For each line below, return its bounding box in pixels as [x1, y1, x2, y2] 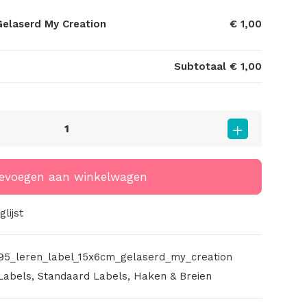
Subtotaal [174, 60, 230, 73]
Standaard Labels [38, 270, 127, 283]
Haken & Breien [134, 270, 212, 283]
